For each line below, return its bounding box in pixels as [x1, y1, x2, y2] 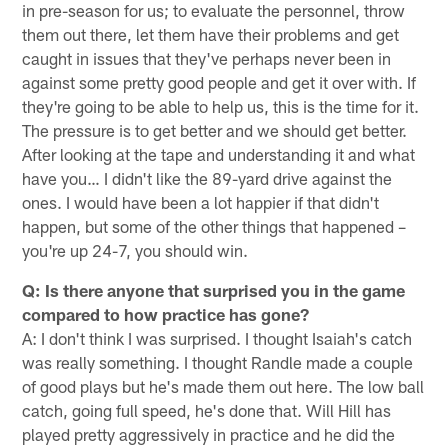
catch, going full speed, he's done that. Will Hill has [22, 399, 392, 420]
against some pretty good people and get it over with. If [22, 71, 417, 92]
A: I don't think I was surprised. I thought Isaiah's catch [22, 327, 413, 348]
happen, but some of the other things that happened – [22, 215, 407, 236]
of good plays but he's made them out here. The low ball [22, 375, 425, 396]
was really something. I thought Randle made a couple [22, 351, 414, 372]
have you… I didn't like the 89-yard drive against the [22, 167, 393, 188]
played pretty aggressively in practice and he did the [22, 423, 396, 444]
